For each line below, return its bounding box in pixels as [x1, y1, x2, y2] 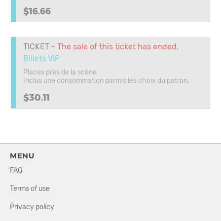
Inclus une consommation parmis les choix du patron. [23, 76, 189, 85]
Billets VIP [23, 54, 60, 63]
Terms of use [10, 184, 50, 193]
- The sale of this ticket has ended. [49, 42, 179, 51]
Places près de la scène [23, 68, 97, 76]
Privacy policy [10, 203, 54, 211]
